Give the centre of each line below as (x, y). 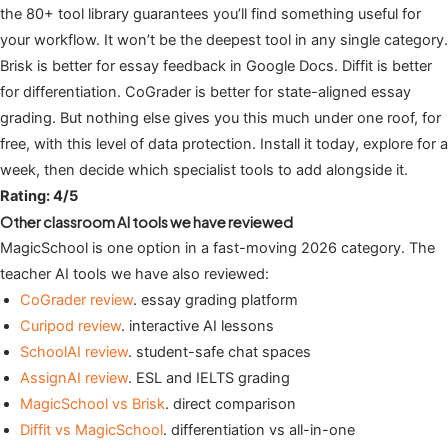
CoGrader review (76, 300)
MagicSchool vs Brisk (92, 404)
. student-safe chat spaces (219, 352)
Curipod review (70, 326)
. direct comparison (230, 404)
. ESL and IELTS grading (209, 378)
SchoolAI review (74, 352)
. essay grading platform (215, 300)
